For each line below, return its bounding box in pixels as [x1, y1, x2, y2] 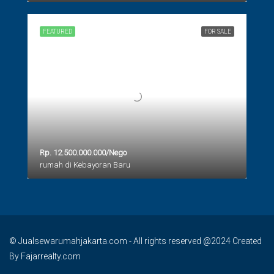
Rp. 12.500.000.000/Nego [40, 147, 127, 157]
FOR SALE [204, 28, 231, 35]
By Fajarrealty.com [9, 251, 81, 261]
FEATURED [43, 28, 72, 35]
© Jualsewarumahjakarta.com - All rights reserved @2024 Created [9, 235, 262, 246]
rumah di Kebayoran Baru [40, 160, 130, 169]
